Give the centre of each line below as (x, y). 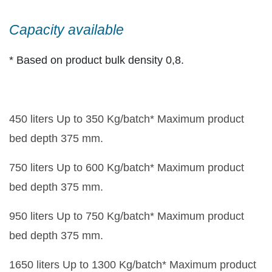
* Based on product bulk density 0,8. (97, 60)
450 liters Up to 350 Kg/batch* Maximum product (127, 119)
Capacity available (66, 30)
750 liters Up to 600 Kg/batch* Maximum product (127, 168)
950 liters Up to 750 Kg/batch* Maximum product (127, 216)
